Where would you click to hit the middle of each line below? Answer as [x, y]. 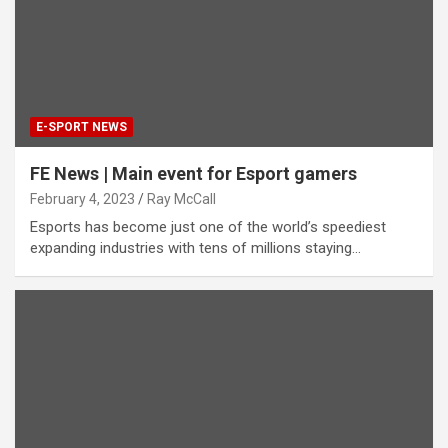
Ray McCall [181, 199]
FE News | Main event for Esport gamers [193, 174]
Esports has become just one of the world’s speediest [208, 227]
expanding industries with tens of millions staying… [195, 248]
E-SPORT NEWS [81, 127]
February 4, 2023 [82, 199]
